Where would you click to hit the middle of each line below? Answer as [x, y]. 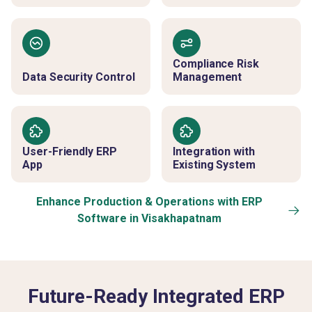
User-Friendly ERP [70, 151]
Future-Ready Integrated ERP [156, 296]
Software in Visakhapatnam [149, 219]
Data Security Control [79, 77]
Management [208, 77]
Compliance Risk [216, 64]
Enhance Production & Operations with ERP [149, 202]
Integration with [214, 151]
